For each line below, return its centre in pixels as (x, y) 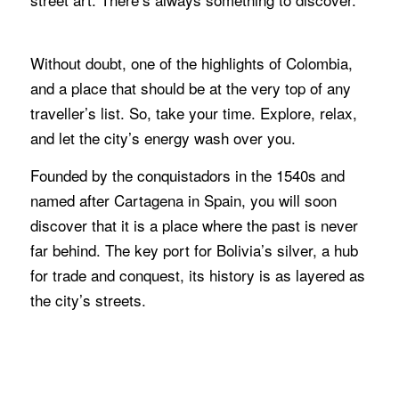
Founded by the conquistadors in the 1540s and (187, 175)
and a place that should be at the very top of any (190, 87)
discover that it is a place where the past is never (194, 225)
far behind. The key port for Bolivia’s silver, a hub (194, 250)
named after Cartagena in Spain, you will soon (183, 200)
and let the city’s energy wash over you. (163, 137)
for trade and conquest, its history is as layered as (197, 275)
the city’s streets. (88, 300)
